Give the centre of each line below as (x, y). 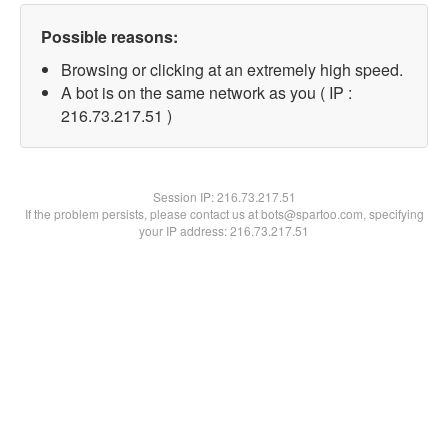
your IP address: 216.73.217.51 (224, 230)
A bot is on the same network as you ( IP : (206, 92)
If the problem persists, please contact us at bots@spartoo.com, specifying (224, 213)
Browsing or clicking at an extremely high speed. (232, 69)
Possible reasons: (109, 36)
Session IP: (184, 196)
